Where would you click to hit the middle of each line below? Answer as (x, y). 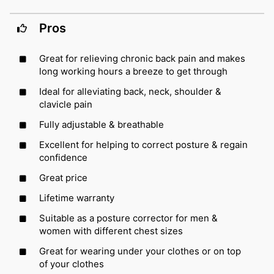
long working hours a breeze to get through (133, 71)
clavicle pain (66, 104)
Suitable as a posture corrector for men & (128, 218)
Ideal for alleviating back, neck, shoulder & (130, 91)
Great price (63, 177)
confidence (63, 157)
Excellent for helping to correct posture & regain (143, 144)
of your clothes (72, 264)
